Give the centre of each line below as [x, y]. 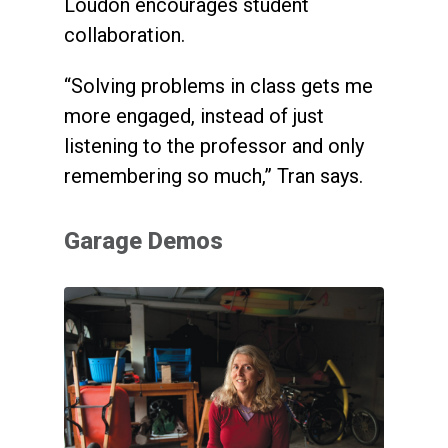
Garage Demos [143, 241]
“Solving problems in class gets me [218, 86]
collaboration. [124, 35]
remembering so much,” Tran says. [213, 176]
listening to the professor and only [214, 146]
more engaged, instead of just [194, 116]
